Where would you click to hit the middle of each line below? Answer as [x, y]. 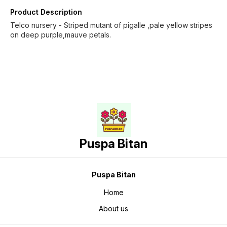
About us [113, 208]
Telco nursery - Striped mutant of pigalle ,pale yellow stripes [111, 25]
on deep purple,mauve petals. [61, 35]
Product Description [46, 12]
